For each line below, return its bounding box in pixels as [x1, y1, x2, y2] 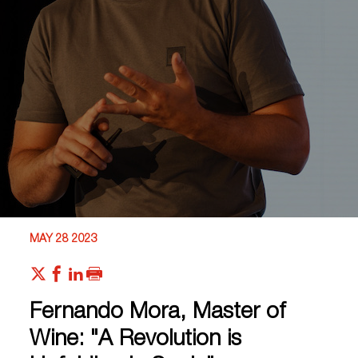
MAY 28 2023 [30, 234, 98, 245]
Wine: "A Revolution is [30, 329, 242, 352]
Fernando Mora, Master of [30, 302, 286, 324]
